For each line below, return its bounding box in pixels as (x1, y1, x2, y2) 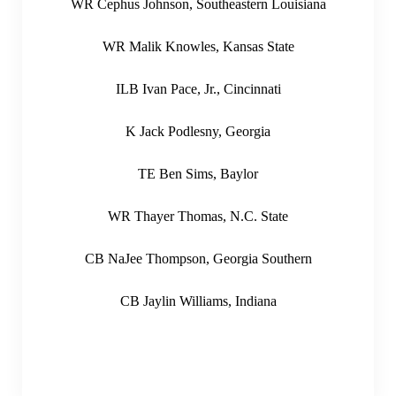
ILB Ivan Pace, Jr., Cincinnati (115, 80, 281, 96)
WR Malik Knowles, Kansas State (102, 38, 294, 54)
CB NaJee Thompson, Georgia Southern (84, 250, 312, 266)
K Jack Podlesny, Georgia (126, 123, 270, 139)
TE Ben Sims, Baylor (138, 165, 258, 181)
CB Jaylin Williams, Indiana (119, 293, 277, 308)
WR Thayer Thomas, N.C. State (108, 208, 288, 224)
